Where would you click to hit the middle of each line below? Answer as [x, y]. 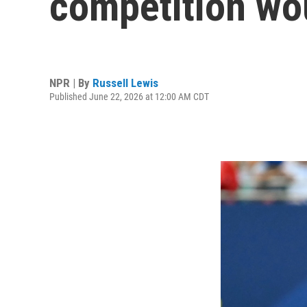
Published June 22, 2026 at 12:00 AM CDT [129, 96]
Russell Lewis [125, 83]
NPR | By [71, 83]
